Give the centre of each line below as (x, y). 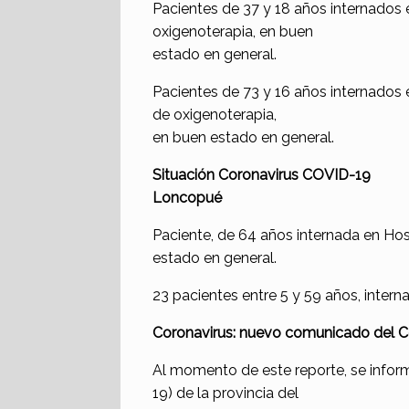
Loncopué (187, 197)
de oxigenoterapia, (215, 114)
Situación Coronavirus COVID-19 (262, 174)
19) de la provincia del (225, 393)
